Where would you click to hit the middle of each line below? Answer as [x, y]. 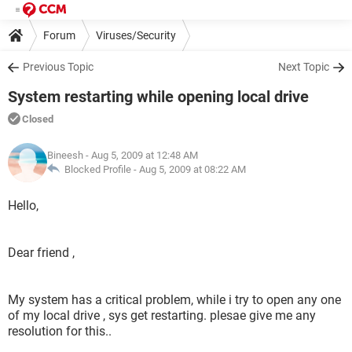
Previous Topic [58, 67]
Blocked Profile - [99, 169]
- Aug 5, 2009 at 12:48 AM [141, 155]
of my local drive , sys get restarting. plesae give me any [162, 315]
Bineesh [65, 155]
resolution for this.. [60, 331]
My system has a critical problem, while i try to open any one [174, 300]
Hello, [23, 205]
